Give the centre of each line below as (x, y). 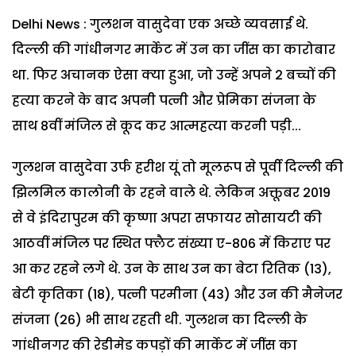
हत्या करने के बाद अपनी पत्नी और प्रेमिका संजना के (164, 100)
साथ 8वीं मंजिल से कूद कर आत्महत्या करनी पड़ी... (157, 126)
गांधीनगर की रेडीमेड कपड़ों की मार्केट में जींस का (155, 345)
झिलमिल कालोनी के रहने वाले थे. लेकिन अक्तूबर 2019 (171, 192)
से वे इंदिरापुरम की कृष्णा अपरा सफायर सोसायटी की (167, 218)
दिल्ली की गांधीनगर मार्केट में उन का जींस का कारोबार (174, 49)
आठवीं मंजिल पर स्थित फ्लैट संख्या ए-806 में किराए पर (171, 243)
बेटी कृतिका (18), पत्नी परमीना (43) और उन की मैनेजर (177, 294)
